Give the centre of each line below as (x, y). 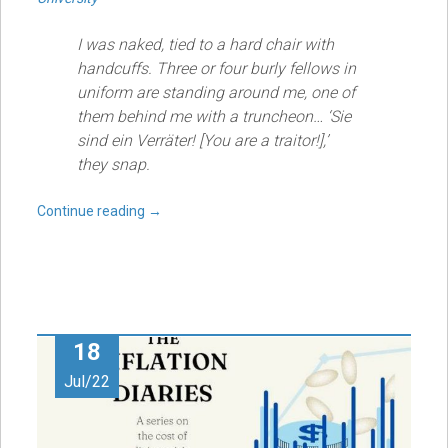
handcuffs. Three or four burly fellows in (216, 68)
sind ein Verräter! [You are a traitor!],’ (202, 140)
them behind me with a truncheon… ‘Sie (213, 116)
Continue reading (92, 210)
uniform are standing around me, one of (215, 92)
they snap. (113, 164)
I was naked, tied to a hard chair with (205, 44)
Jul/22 (86, 381)
